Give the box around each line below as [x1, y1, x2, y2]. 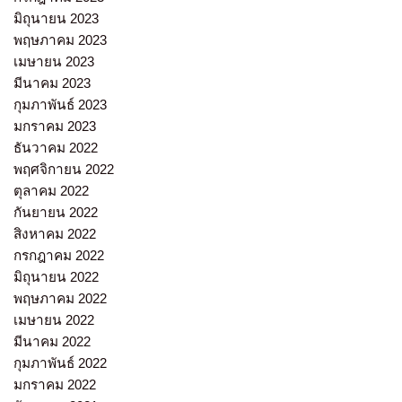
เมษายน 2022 [13, 312, 94, 328]
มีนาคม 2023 [13, 75, 91, 92]
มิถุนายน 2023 [13, 11, 99, 27]
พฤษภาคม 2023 [13, 32, 107, 48]
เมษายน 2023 [13, 54, 94, 70]
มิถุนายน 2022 [13, 269, 99, 285]
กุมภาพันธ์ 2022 [13, 355, 107, 371]
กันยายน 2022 [13, 205, 98, 221]
